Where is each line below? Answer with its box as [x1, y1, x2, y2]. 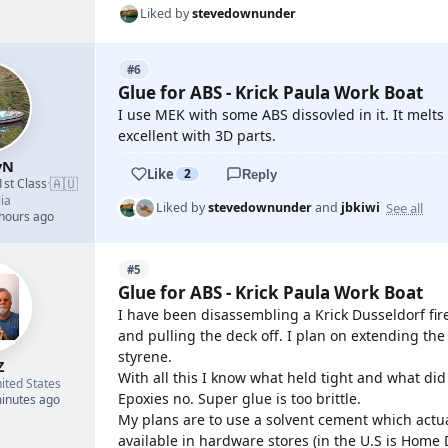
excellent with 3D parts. [118, 126, 276, 145]
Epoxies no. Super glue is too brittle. [118, 389, 361, 408]
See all [386, 198, 423, 217]
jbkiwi [341, 199, 380, 216]
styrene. [118, 347, 172, 366]
